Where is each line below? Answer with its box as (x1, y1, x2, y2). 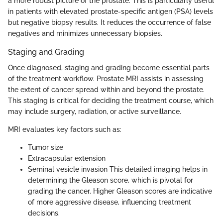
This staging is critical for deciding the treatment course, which (8, 96, 214, 105)
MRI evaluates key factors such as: (8, 125, 121, 133)
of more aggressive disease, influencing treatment (28, 198, 191, 206)
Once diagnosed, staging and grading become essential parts (8, 63, 210, 72)
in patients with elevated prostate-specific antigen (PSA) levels (8, 7, 213, 15)
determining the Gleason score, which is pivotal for (28, 176, 193, 184)
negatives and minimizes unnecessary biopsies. (8, 29, 162, 37)
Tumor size (28, 143, 63, 151)
